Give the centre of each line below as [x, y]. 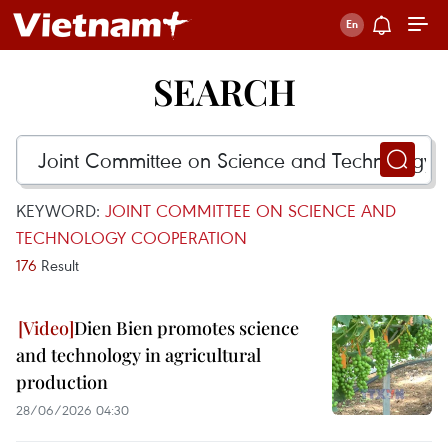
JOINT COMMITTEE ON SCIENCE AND [250, 210]
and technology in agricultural [138, 355]
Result [58, 265]
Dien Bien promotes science [186, 328]
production [62, 382]
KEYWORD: [60, 210]
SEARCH [224, 91]
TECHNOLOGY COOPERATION [131, 237]
